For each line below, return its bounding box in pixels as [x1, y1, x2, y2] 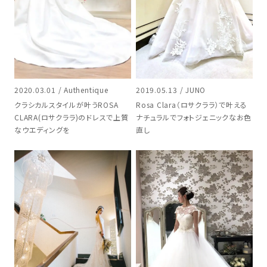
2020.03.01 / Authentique [14, 85, 108, 95]
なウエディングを [14, 125, 70, 135]
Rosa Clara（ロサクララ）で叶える [136, 100, 247, 110]
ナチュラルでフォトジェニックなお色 [136, 112, 252, 123]
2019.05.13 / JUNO [136, 85, 206, 95]
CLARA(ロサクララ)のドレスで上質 [14, 112, 129, 123]
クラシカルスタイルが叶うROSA [14, 100, 119, 110]
